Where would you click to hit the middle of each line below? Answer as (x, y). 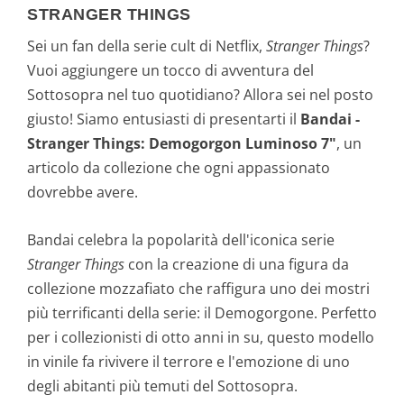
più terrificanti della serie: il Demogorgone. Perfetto (202, 312)
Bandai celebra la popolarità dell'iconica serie (181, 239)
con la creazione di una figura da (237, 264)
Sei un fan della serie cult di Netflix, (147, 46)
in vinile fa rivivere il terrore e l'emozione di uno (188, 361)
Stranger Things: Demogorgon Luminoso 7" (182, 144)
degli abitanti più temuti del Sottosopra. (162, 386)
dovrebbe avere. (83, 193)
